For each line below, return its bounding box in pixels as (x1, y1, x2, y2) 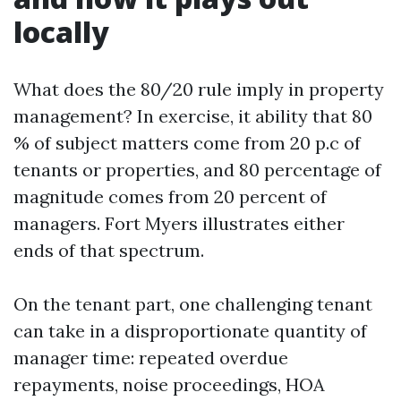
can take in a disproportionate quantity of (13, 320, 367, 342)
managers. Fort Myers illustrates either (13, 212, 345, 235)
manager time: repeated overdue (13, 346, 288, 369)
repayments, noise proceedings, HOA (13, 373, 325, 396)
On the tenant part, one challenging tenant (13, 293, 372, 315)
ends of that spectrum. (13, 239, 204, 261)
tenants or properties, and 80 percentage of (13, 158, 381, 181)
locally (13, 13, 109, 51)
